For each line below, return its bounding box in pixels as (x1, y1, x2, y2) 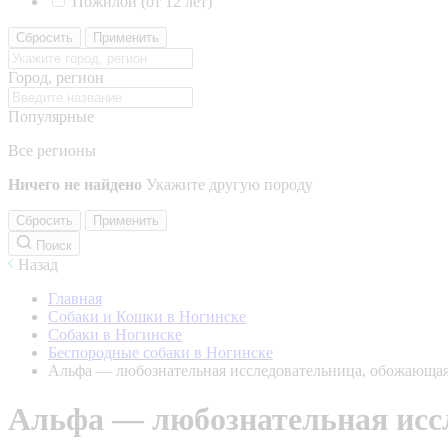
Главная (48, 290, 102, 307)
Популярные (8, 108, 94, 125)
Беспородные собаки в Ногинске (48, 344, 273, 361)
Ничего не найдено (8, 176, 142, 193)
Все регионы (8, 142, 96, 159)
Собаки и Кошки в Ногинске (48, 308, 246, 325)
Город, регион (8, 69, 104, 86)
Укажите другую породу (146, 176, 313, 193)
